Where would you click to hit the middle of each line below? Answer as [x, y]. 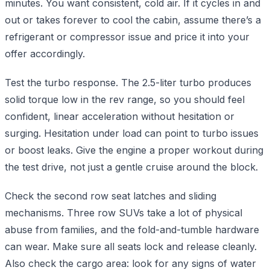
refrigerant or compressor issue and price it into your [127, 36]
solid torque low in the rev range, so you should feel [125, 99]
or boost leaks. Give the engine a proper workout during [134, 150]
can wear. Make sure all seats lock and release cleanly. [131, 246]
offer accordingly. [45, 53]
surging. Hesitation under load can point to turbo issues [132, 133]
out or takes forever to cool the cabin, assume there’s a [133, 20]
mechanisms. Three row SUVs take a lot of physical [124, 212]
